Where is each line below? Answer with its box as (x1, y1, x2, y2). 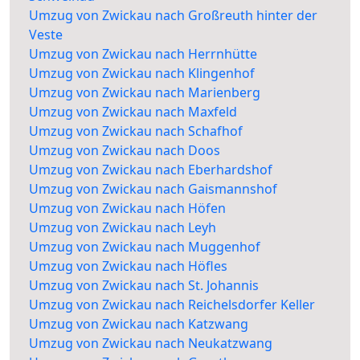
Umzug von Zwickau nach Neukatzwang (29, 334, 272, 353)
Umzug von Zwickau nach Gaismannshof (29, 180, 277, 198)
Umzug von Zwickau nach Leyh (29, 219, 216, 237)
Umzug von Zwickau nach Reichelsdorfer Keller (29, 296, 315, 314)
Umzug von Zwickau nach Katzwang (29, 315, 248, 333)
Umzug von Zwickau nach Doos (29, 141, 220, 160)
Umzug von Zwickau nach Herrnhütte (29, 45, 257, 63)
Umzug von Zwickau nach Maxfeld (29, 103, 237, 121)
